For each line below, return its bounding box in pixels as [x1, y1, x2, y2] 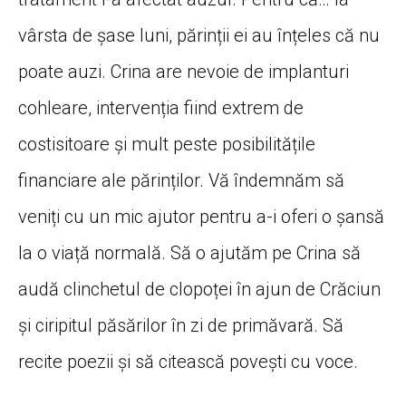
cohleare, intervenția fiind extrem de [18, 96, 304, 119]
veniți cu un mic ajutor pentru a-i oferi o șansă [18, 205, 384, 227]
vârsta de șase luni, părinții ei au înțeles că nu [18, 24, 380, 46]
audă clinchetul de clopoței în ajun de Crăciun [18, 277, 381, 300]
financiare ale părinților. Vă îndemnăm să [18, 169, 344, 191]
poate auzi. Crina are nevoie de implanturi [18, 60, 349, 82]
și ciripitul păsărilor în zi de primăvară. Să [18, 314, 343, 336]
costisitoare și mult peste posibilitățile [18, 132, 315, 155]
